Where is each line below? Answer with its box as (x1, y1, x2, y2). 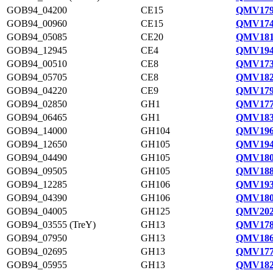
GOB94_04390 (7, 193, 67, 203)
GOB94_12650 (7, 139, 67, 149)
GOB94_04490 (7, 152, 67, 163)
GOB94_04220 (7, 85, 67, 96)
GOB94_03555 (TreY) (7, 219, 96, 230)
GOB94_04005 (7, 206, 67, 216)
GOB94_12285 (7, 179, 67, 190)
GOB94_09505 (7, 166, 67, 176)
